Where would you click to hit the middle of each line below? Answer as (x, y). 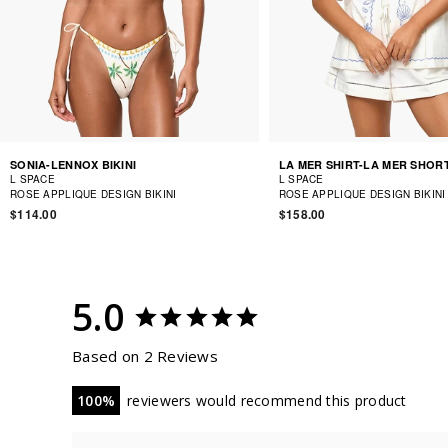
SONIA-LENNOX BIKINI (73, 164)
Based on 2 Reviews (145, 355)
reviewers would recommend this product (267, 400)
